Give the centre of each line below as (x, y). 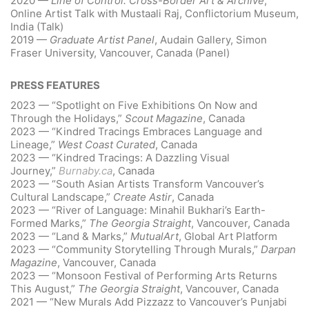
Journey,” (34, 170)
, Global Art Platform (228, 236)
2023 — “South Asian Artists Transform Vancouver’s (137, 183)
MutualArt (154, 236)
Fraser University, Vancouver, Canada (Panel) (120, 52)
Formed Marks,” (50, 223)
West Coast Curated (107, 144)
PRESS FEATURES (55, 85)
